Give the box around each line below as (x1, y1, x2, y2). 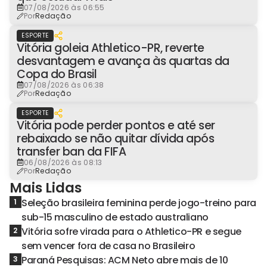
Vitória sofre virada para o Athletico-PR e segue (21, 224, 241, 238)
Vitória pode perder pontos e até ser (17, 117, 215, 133)
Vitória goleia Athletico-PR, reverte (17, 39, 204, 56)
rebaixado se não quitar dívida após (17, 130, 215, 147)
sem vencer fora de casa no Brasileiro (21, 238, 195, 253)
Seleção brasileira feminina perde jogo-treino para (21, 195, 257, 210)
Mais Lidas (10, 178, 82, 197)
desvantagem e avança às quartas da (17, 52, 229, 69)
